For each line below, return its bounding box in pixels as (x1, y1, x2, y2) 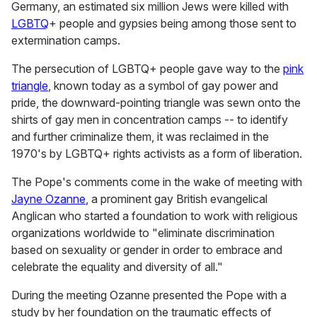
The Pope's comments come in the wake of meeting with (11, 175, 302, 190)
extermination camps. (11, 33, 120, 48)
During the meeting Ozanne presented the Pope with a (11, 288, 287, 303)
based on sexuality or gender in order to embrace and (11, 243, 282, 258)
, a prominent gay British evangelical (86, 192, 267, 207)
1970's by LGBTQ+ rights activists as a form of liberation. (11, 146, 302, 161)
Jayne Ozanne (11, 192, 86, 207)
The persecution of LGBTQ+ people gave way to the (11, 62, 283, 76)
